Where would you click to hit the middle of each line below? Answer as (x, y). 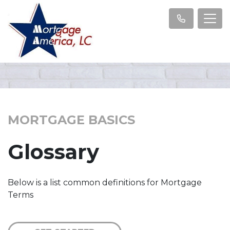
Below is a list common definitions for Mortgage (105, 182)
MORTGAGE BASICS (71, 120)
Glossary (53, 151)
